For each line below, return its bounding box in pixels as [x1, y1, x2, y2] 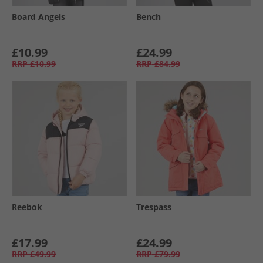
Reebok [12, 201, 42, 213]
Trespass [136, 201, 171, 213]
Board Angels [12, 11, 65, 22]
